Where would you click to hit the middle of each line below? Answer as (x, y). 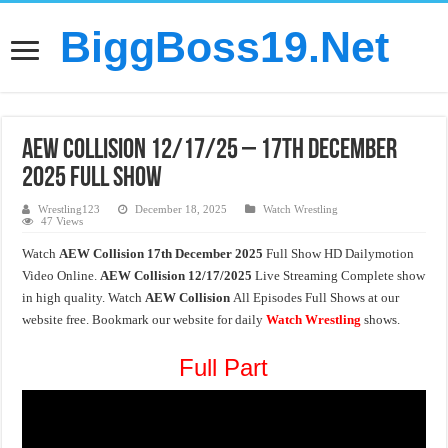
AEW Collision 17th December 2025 (163, 253)
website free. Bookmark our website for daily (144, 319)
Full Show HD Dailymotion (340, 253)
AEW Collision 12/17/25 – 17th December (210, 151)
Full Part (224, 367)
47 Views (62, 221)
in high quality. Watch (84, 297)
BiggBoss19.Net (224, 47)
